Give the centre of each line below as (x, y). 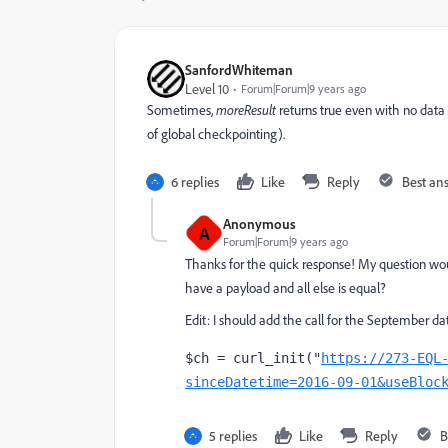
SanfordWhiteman (239, 69)
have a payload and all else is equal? (285, 287)
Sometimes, (181, 109)
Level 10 (207, 88)
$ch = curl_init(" (253, 358)
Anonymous (259, 223)
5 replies (233, 435)
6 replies (195, 181)
